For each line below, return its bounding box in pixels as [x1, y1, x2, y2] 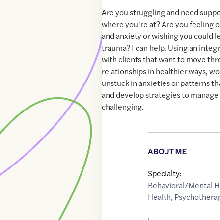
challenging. [102, 101, 144, 112]
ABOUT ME [148, 146, 187, 157]
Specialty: [148, 167, 182, 179]
